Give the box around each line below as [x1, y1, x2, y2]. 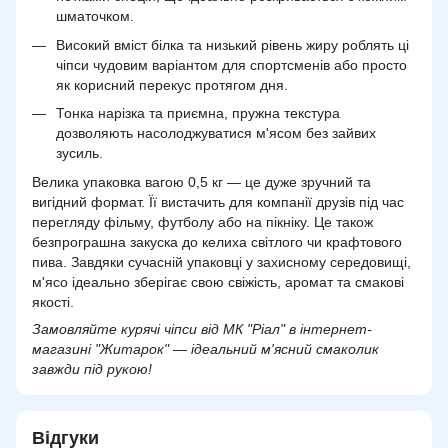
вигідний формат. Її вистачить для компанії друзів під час [32, 193, 404, 210]
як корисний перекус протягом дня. [56, 76, 288, 93]
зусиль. [56, 145, 103, 162]
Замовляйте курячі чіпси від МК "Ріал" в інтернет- [32, 320, 372, 337]
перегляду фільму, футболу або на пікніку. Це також [32, 213, 373, 230]
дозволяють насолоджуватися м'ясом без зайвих [56, 125, 376, 142]
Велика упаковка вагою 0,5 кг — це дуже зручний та [32, 173, 371, 190]
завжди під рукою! [32, 360, 152, 377]
